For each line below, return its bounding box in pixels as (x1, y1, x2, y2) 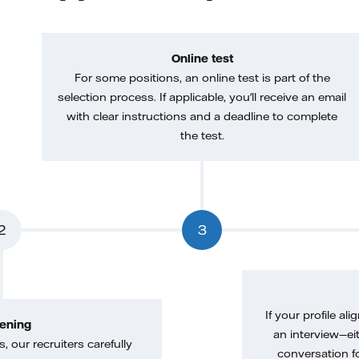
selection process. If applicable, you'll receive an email (58, 90, 346, 104)
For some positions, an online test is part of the (74, 71, 330, 85)
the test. (179, 128, 224, 143)
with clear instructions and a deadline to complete (67, 109, 337, 123)
